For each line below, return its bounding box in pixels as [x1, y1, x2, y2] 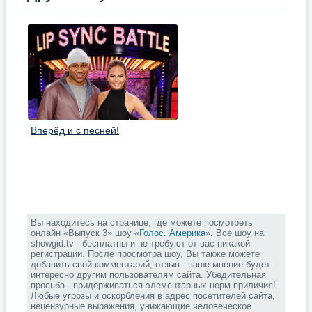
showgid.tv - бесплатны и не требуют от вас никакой [30, 238, 250, 249]
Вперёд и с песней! [30, 125, 119, 136]
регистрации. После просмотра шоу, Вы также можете [30, 249, 260, 259]
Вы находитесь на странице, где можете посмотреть [30, 217, 253, 228]
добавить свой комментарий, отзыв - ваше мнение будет [30, 259, 270, 270]
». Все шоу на [205, 228, 264, 238]
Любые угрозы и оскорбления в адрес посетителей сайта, [30, 290, 275, 301]
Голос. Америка [139, 228, 205, 238]
